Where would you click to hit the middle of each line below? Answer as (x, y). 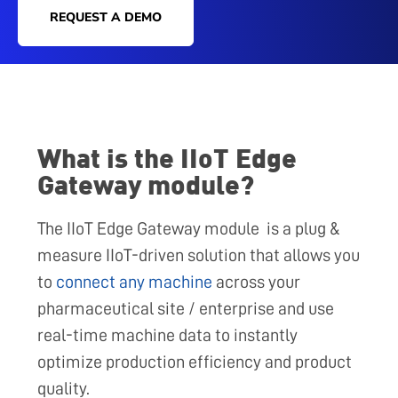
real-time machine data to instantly (167, 335)
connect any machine (134, 282)
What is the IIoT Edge (167, 157)
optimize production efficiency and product (195, 362)
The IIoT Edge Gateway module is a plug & (189, 229)
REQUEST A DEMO (106, 18)
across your (256, 282)
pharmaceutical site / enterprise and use (186, 309)
